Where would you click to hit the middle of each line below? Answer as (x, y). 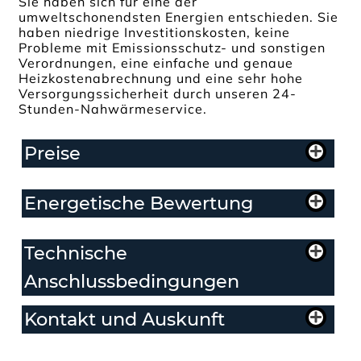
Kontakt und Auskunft (125, 320)
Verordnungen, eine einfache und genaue (156, 63)
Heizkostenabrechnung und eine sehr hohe (161, 79)
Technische (76, 253)
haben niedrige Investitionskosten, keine (155, 33)
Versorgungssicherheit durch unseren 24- (158, 94)
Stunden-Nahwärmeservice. (113, 109)
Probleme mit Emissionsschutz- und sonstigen (172, 48)
